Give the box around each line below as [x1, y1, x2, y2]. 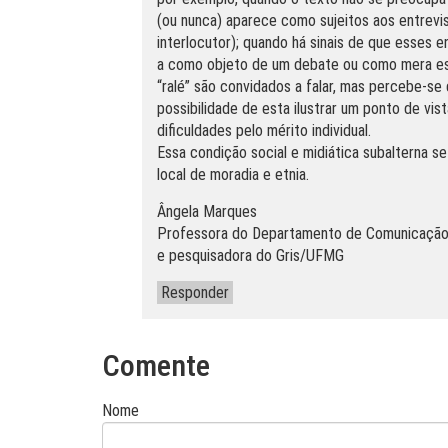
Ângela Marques [157, 202, 257, 221]
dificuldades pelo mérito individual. [157, 121, 371, 140]
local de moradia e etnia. [157, 165, 309, 184]
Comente [102, 348, 210, 383]
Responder [161, 283, 229, 302]
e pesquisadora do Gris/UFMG [157, 246, 344, 265]
